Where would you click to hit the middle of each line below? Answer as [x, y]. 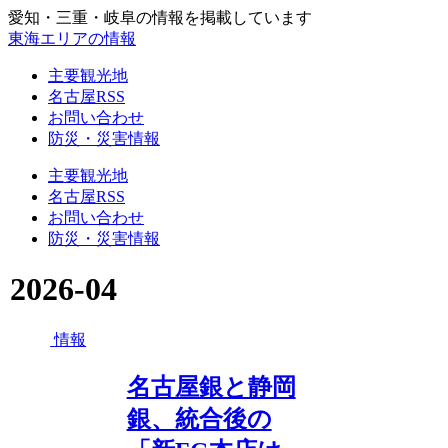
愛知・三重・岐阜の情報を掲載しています [160, 17]
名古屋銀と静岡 [211, 386]
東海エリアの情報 [72, 38]
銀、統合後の [199, 418]
